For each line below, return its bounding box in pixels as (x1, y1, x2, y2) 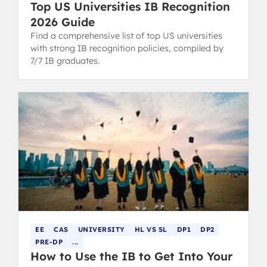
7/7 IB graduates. (30, 55, 100, 66)
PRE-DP (35, 237, 63, 246)
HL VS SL (134, 225, 167, 234)
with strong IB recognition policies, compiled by (30, 42, 223, 54)
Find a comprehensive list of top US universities (30, 30, 222, 41)
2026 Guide (30, 14, 95, 29)
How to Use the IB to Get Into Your (30, 249, 232, 263)
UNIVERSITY (77, 225, 125, 234)
